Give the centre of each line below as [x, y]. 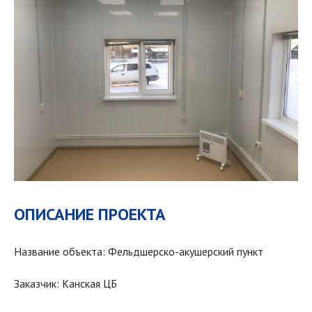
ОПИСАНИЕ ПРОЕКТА [90, 214]
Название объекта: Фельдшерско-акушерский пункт [139, 251]
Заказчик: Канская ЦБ [65, 283]
